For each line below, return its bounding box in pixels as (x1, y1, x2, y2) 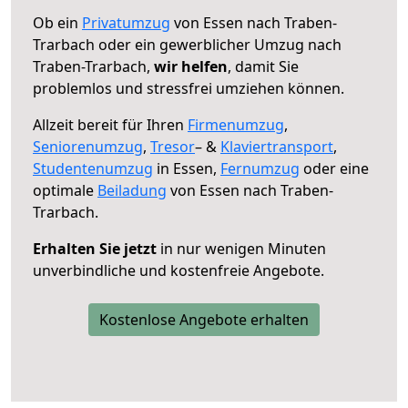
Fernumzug (220, 158, 300, 178)
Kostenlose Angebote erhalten (99, 309, 309, 330)
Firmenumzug (188, 114, 284, 135)
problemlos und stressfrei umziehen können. (33, 77, 344, 98)
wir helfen (154, 56, 228, 76)
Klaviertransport (220, 136, 333, 157)
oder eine (300, 158, 369, 178)
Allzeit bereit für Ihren (33, 114, 188, 135)
